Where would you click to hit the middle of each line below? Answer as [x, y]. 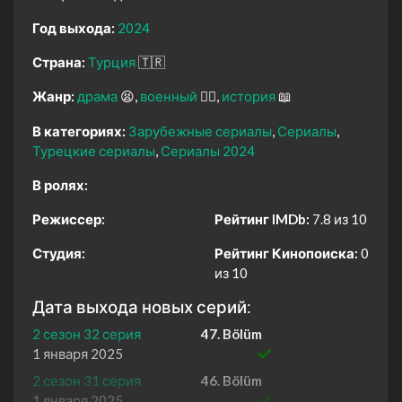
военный [169, 96]
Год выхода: [74, 27]
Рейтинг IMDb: [262, 218]
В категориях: [79, 131]
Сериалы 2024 [208, 150]
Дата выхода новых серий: [142, 306]
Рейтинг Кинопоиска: [286, 253]
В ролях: [60, 184]
